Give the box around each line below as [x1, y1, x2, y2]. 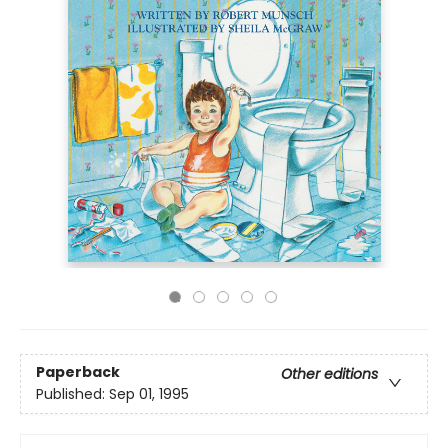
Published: [36, 384, 109, 405]
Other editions [281, 364, 378, 385]
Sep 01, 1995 [109, 384, 189, 405]
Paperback [36, 362, 120, 383]
